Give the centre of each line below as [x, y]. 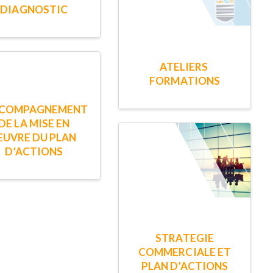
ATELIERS [185, 66]
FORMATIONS [185, 80]
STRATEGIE [185, 238]
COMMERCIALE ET [185, 252]
